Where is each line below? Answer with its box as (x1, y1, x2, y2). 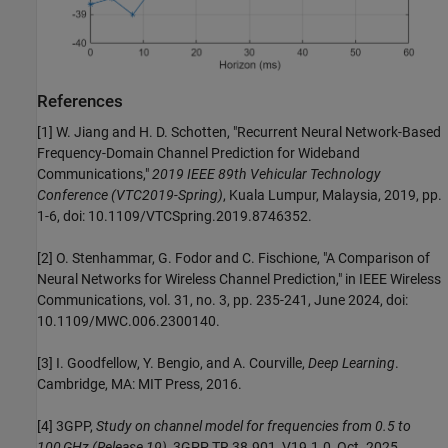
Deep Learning (308, 355, 395, 372)
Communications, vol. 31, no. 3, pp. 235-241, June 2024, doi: (37, 292, 408, 309)
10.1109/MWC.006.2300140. (37, 313, 220, 330)
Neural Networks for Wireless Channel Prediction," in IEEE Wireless (37, 271, 441, 288)
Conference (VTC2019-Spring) (37, 187, 223, 204)
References (37, 91, 123, 111)
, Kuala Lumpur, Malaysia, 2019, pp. (223, 187, 442, 204)
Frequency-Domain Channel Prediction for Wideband (37, 145, 360, 162)
